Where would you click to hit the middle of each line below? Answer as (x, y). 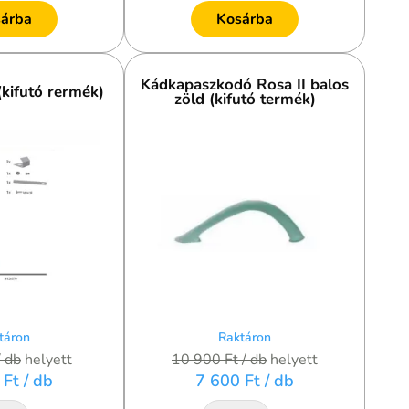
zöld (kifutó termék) (245, 99)
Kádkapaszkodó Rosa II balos (245, 84)
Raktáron (245, 338)
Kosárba (245, 20)
